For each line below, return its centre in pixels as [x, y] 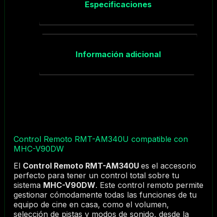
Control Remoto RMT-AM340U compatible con [101, 139]
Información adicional [118, 54]
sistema [28, 185]
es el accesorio [168, 166]
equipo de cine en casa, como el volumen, [91, 205]
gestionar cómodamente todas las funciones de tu [105, 195]
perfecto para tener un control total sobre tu [96, 176]
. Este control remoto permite [149, 185]
